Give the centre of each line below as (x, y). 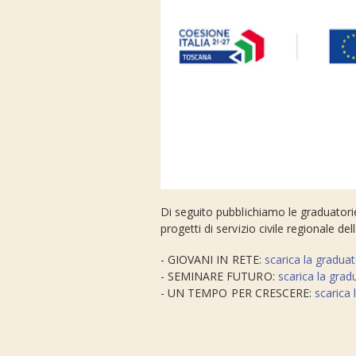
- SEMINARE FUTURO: (219, 276)
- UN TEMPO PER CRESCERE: (238, 292)
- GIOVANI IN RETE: (213, 259)
